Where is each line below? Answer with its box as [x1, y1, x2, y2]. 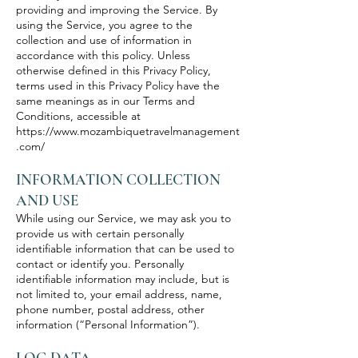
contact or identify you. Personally [16, 257, 184, 271]
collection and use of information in [16, 33, 192, 47]
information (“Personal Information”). [16, 317, 200, 332]
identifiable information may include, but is [16, 272, 229, 286]
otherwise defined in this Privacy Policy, [16, 63, 211, 78]
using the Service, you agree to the [16, 18, 193, 32]
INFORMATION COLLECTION [16, 170, 221, 189]
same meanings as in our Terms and [16, 93, 195, 108]
